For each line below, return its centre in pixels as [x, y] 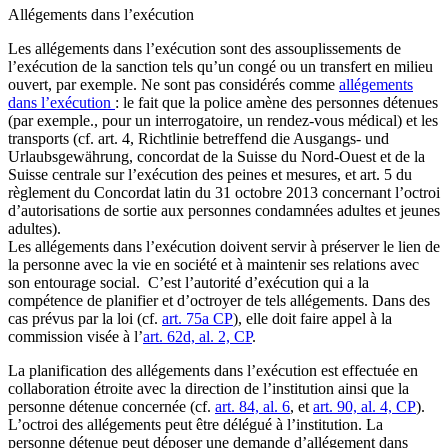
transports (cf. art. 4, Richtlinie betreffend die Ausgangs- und [198, 139]
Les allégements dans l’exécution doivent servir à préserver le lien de [224, 247]
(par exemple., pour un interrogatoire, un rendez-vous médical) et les [223, 121]
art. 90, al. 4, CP [364, 407]
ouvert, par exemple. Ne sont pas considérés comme [173, 85]
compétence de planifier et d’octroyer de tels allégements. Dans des [219, 301]
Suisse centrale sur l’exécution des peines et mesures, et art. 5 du [210, 175]
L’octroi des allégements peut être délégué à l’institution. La [195, 425]
